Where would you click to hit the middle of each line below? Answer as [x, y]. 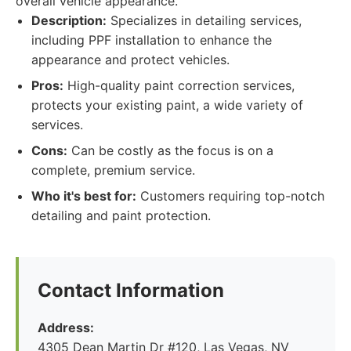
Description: [69, 20]
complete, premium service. [113, 170]
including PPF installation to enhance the [152, 40]
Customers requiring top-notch [230, 196]
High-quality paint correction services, [179, 85]
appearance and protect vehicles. [130, 60]
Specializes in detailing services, [204, 20]
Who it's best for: [84, 196]
